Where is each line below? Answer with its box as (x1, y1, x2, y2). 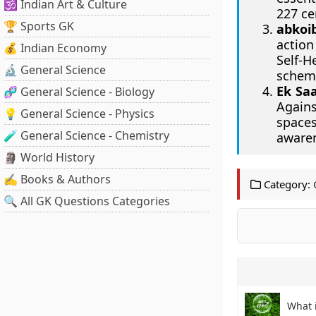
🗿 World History (4, 150, 95, 165)
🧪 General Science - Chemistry (4, 128, 169, 143)
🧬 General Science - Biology (4, 84, 154, 99)
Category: (260, 177, 310, 191)
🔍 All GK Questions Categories (4, 193, 170, 209)
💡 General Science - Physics (4, 106, 154, 121)
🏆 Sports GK (4, 18, 74, 34)
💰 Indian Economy (4, 40, 107, 56)
